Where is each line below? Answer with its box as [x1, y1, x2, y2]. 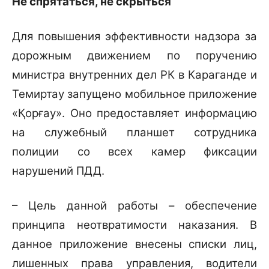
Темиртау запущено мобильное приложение [12, 87, 257, 101]
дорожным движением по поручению [12, 49, 257, 63]
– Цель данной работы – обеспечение [12, 199, 257, 213]
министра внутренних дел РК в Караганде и [12, 68, 257, 82]
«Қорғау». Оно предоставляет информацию [12, 106, 257, 121]
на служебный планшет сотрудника [12, 125, 257, 140]
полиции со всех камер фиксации [12, 145, 257, 159]
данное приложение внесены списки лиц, [12, 237, 257, 252]
